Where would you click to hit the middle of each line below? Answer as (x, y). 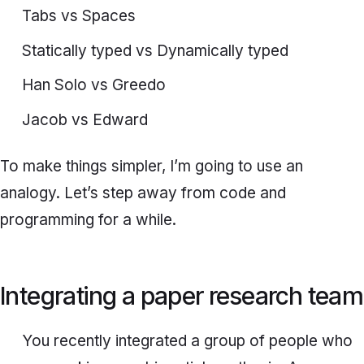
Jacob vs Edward (84, 119)
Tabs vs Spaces (78, 16)
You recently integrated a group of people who (187, 341)
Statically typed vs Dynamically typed (155, 50)
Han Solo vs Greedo (93, 85)
